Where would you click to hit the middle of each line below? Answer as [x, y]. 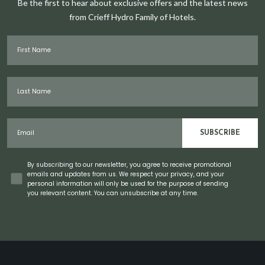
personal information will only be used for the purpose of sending [128, 184]
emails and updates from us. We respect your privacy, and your [126, 174]
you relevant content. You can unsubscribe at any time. [113, 193]
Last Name [25, 81]
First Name [25, 39]
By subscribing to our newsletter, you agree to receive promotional [129, 165]
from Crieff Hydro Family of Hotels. [132, 17]
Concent [25, 164]
